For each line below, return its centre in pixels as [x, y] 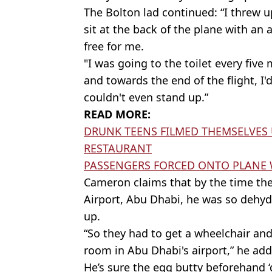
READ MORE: [117, 114]
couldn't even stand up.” [146, 97]
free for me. [114, 46]
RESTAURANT [118, 148]
